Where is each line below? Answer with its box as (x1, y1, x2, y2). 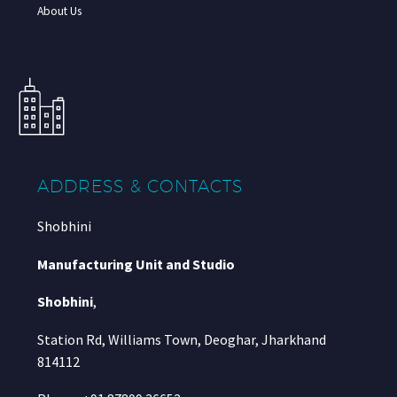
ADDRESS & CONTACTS (37, 175, 244, 196)
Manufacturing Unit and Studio (37, 254, 235, 273)
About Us (37, 3, 82, 19)
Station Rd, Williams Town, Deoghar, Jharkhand (37, 330, 326, 348)
